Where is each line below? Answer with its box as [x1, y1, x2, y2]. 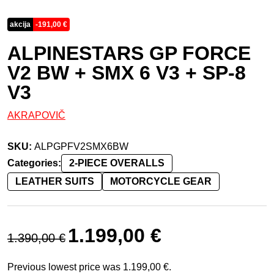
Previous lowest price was [7, 261, 123, 272]
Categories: [7, 157, 61, 168]
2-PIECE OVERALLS [69, 157, 165, 168]
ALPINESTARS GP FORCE [7, 42, 251, 64]
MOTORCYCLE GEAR [110, 176, 212, 187]
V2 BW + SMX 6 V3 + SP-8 [7, 61, 246, 84]
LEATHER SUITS [15, 176, 94, 187]
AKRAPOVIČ [7, 109, 65, 120]
